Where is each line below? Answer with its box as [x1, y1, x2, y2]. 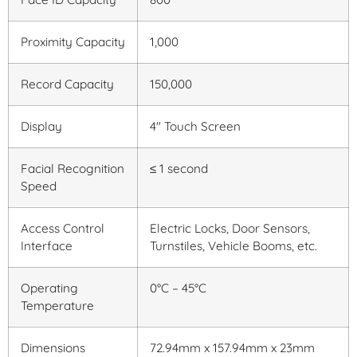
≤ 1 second [150, 160, 208, 176]
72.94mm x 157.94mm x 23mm [150, 339, 315, 355]
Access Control [21, 220, 104, 236]
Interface [21, 237, 73, 253]
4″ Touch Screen [150, 118, 241, 134]
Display [21, 118, 62, 134]
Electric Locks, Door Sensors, [150, 220, 310, 236]
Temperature [21, 297, 94, 313]
